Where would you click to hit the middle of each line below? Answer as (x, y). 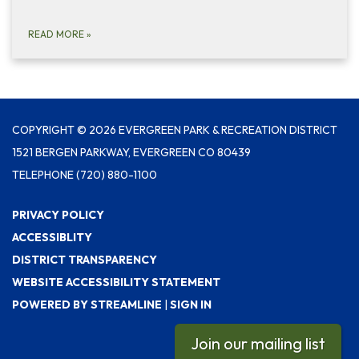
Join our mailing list (258, 343)
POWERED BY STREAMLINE (87, 305)
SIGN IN (191, 305)
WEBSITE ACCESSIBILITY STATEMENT (116, 282)
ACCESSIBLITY (52, 237)
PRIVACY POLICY (58, 215)
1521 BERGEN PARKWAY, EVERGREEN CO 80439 (131, 152)
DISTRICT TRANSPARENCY (85, 260)
